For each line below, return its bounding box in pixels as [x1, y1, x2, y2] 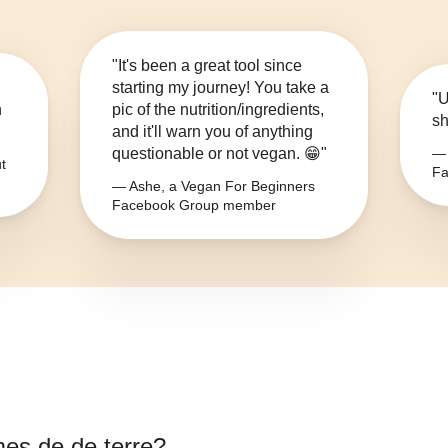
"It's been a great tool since [112, 57, 302, 75]
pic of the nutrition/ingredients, [112, 101, 324, 119]
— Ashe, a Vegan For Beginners [112, 178, 315, 195]
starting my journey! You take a [112, 79, 329, 97]
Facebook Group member [112, 197, 276, 214]
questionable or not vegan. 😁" [112, 145, 327, 163]
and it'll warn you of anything [112, 123, 313, 141]
